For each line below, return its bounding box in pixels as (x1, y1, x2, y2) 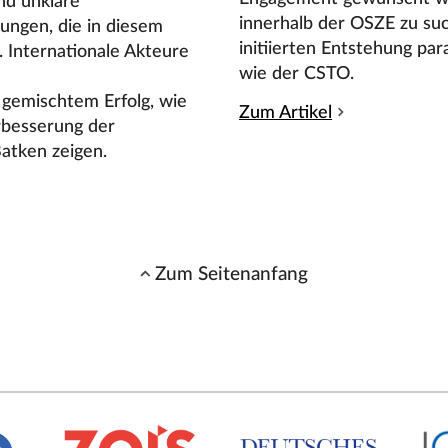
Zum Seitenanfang (155, 263, 309, 284)
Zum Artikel (239, 103, 333, 121)
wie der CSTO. (239, 64, 355, 82)
